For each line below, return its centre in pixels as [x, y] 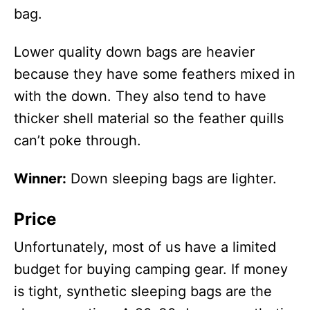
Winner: [40, 179]
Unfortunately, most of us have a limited [145, 247]
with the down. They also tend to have [140, 96]
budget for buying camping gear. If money [151, 269]
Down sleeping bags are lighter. [172, 179]
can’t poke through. [77, 140]
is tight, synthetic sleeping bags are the [143, 291]
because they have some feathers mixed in [155, 74]
